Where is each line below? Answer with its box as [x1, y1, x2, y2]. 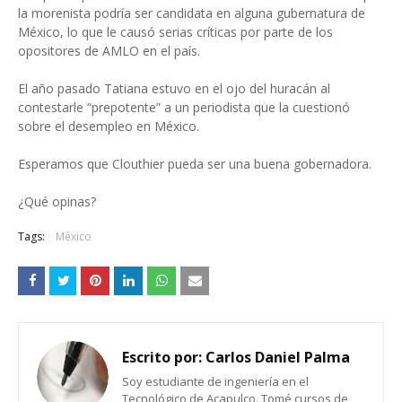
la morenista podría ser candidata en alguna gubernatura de [18, 4, 365, 22]
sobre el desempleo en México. [18, 118, 199, 135]
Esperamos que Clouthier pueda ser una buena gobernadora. [18, 155, 371, 172]
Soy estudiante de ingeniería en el [122, 373, 309, 389]
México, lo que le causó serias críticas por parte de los [18, 23, 333, 40]
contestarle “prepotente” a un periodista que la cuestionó [18, 99, 350, 116]
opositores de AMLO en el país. [18, 42, 200, 59]
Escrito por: [122, 347, 202, 367]
